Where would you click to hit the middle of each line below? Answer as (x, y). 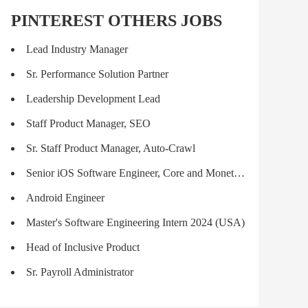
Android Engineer (65, 198)
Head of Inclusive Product (83, 247)
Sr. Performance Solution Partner (97, 74)
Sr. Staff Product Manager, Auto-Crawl (111, 148)
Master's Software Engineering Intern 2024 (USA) (135, 222)
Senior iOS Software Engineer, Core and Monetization (130, 173)
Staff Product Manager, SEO (88, 123)
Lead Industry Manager (77, 49)
